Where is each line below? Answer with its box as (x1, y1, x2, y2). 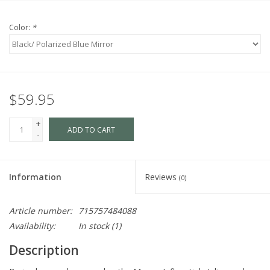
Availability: (9, 220, 55, 232)
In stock (78, 220, 109, 232)
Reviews (145, 171, 179, 183)
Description (9, 242, 79, 259)
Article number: (9, 205, 72, 217)
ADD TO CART (67, 125, 115, 136)
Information (9, 171, 61, 183)
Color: (9, 22, 32, 33)
